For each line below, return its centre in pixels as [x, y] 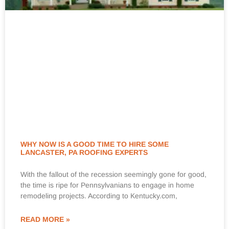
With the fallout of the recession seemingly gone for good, [113, 175]
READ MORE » [45, 220]
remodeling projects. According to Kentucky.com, [99, 196]
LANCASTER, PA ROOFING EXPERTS [84, 153]
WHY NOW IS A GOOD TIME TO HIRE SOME [95, 144]
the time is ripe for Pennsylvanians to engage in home [107, 185]
